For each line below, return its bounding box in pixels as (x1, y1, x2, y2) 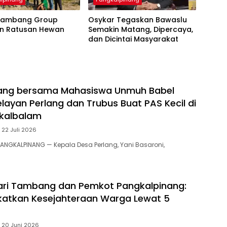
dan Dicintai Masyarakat (88, 33, 178, 44)
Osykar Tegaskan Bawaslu (88, 14, 187, 25)
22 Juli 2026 (2, 125, 36, 134)
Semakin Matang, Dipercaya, (88, 24, 193, 34)
